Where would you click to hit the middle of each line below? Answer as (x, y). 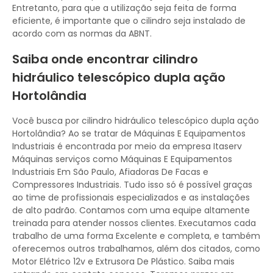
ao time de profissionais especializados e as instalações (131, 197)
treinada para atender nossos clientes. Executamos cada (134, 223)
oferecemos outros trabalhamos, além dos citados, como (136, 249)
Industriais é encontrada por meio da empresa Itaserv (127, 146)
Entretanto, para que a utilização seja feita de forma (124, 8)
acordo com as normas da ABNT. (82, 34)
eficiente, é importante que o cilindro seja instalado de (129, 21)
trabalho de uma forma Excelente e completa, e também (136, 236)
